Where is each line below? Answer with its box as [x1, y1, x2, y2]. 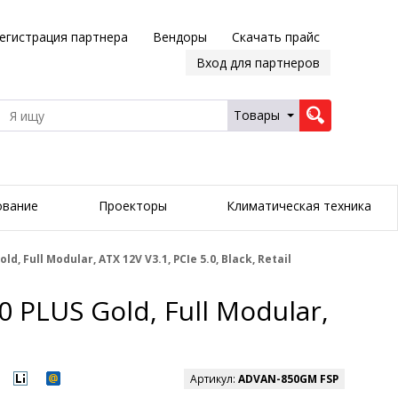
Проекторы [98, 197, 167, 215]
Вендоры [152, 28, 207, 45]
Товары [233, 107, 280, 123]
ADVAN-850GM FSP [238, 371, 338, 387]
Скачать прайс [231, 28, 320, 45]
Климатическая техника [226, 197, 371, 215]
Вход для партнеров [195, 54, 320, 71]
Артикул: [190, 371, 238, 387]
